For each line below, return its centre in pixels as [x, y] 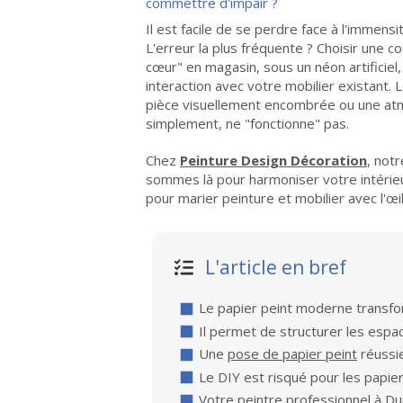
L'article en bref [275, 267]
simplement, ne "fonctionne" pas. [247, 123]
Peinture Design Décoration [273, 160]
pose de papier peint [292, 354]
